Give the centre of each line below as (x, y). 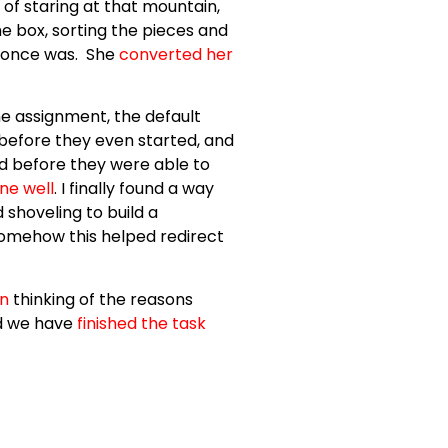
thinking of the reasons (101, 299)
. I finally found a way (134, 189)
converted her (176, 54)
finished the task (141, 323)
